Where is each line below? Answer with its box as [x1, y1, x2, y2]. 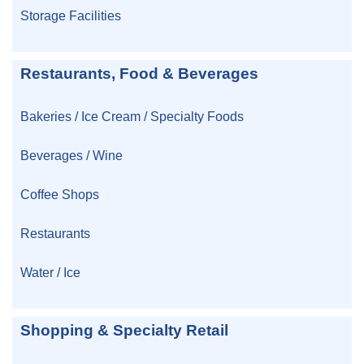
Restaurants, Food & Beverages [20, 64, 258, 82]
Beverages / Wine [20, 147, 123, 162]
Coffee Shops [20, 186, 99, 201]
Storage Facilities [20, 7, 121, 23]
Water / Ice [20, 264, 80, 279]
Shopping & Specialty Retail [20, 321, 228, 339]
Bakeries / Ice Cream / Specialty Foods [20, 108, 244, 123]
